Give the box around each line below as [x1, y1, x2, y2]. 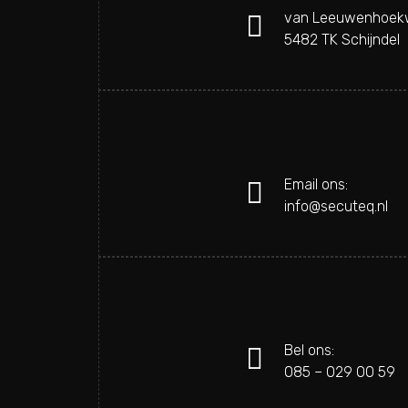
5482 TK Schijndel [283, 31, 400, 49]
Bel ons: [283, 342, 334, 360]
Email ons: [283, 175, 348, 193]
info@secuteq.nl [283, 197, 388, 215]
